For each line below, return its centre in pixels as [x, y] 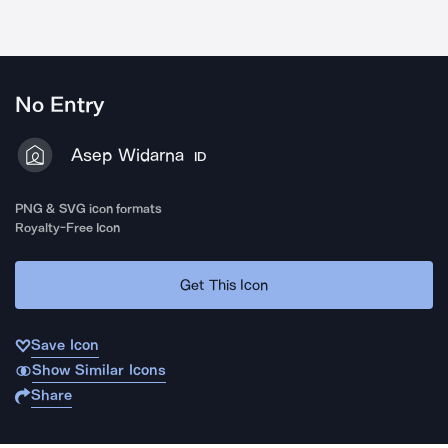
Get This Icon [224, 284]
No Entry [60, 105]
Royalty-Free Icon [68, 227]
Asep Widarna [127, 155]
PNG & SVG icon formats [89, 208]
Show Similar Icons [98, 370]
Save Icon [65, 345]
